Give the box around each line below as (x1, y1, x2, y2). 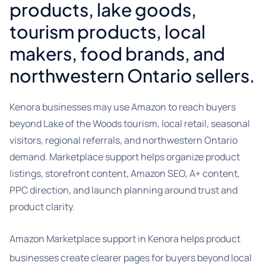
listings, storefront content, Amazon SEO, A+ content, (9, 167, 240, 180)
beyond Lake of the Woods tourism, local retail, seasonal (9, 117, 250, 130)
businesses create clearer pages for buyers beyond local (9, 251, 252, 264)
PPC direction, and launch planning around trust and (9, 183, 237, 197)
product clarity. (9, 200, 75, 213)
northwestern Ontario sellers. (9, 64, 255, 87)
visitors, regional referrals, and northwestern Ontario (9, 134, 237, 147)
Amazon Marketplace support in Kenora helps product (9, 232, 240, 245)
